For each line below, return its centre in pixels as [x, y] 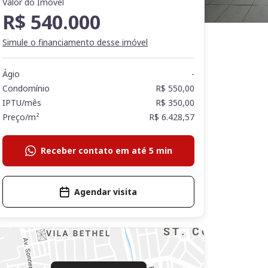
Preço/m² [21, 117]
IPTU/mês [22, 103]
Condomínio [26, 88]
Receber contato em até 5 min [106, 150]
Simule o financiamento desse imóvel [75, 42]
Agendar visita [106, 192]
